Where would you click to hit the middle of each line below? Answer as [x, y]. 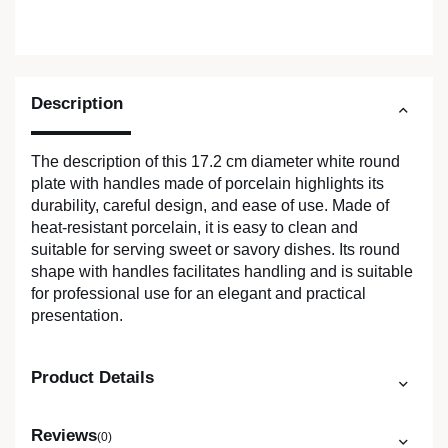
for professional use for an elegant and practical [198, 294]
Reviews [64, 436]
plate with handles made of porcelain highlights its [207, 184]
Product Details [92, 378]
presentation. [77, 316]
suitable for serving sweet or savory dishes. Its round [215, 250]
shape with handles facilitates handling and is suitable [222, 272]
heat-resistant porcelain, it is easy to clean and [194, 228]
